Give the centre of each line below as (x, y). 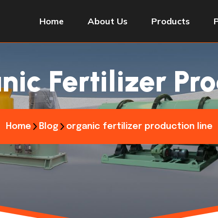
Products (171, 21)
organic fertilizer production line (139, 127)
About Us (108, 21)
